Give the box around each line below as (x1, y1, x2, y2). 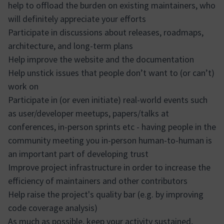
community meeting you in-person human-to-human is (8, 134, 212, 146)
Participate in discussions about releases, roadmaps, (8, 26, 203, 38)
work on (8, 80, 38, 92)
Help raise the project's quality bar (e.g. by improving (8, 188, 203, 200)
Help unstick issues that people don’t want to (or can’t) (8, 67, 214, 78)
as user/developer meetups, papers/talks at (8, 107, 169, 119)
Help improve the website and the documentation (8, 53, 194, 65)
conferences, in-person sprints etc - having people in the (8, 121, 216, 132)
